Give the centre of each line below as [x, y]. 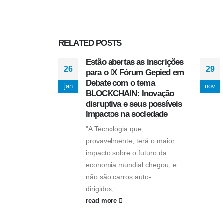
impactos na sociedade [127, 114]
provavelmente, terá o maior [130, 141]
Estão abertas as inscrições [135, 62]
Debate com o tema [120, 83]
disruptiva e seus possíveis [134, 104]
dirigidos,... [103, 188]
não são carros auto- [118, 176]
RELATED [77, 43]
